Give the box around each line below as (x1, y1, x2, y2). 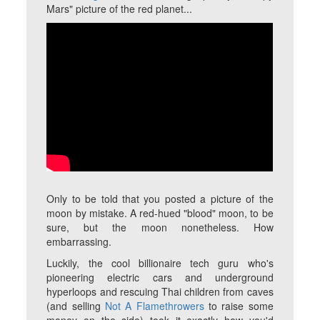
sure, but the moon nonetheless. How (46, 220, 274, 235)
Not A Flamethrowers (105, 299, 204, 314)
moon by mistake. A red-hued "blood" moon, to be (46, 206, 274, 221)
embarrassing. (46, 234, 112, 249)
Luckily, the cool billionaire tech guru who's (46, 256, 274, 271)
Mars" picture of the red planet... (46, 1, 193, 16)
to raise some (204, 299, 274, 314)
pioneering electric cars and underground (46, 270, 274, 285)
